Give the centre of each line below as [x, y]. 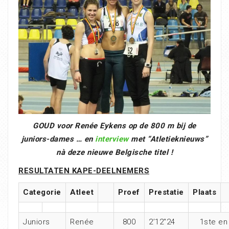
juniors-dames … [53, 139]
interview [112, 139]
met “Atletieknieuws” [168, 139]
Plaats [204, 192]
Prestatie [166, 192]
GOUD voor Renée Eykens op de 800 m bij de [114, 126]
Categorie [42, 192]
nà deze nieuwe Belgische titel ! [114, 153]
